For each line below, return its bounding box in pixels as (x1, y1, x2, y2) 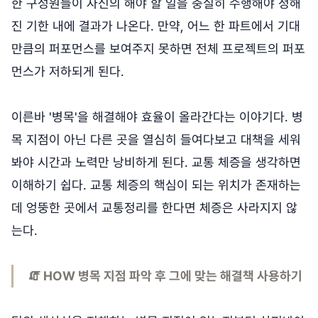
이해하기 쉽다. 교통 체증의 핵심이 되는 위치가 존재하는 (11, 177, 301, 193)
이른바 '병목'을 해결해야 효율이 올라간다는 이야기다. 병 (11, 109, 303, 125)
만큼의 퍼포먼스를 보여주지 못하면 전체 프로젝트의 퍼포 (11, 41, 305, 57)
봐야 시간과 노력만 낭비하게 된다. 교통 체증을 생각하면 (11, 155, 301, 170)
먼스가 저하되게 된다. (11, 64, 124, 79)
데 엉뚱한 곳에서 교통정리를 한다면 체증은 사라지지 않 (11, 200, 297, 216)
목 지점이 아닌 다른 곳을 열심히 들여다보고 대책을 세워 (11, 132, 301, 148)
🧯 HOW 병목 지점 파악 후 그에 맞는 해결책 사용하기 (28, 268, 305, 284)
